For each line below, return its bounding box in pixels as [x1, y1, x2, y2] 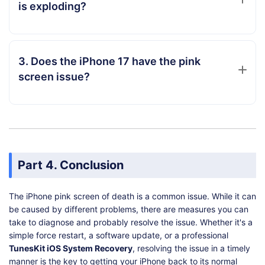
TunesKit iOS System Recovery [9, 243, 132, 253]
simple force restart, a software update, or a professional [9, 230, 228, 240]
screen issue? [18, 70, 90, 83]
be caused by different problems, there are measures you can [9, 203, 248, 214]
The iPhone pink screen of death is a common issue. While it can [9, 190, 256, 201]
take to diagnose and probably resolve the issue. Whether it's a [9, 216, 253, 227]
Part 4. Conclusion [18, 157, 124, 172]
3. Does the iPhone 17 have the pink [18, 54, 201, 67]
